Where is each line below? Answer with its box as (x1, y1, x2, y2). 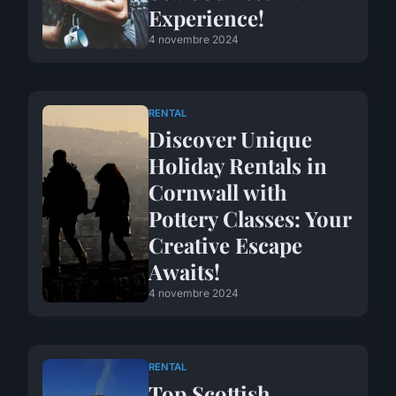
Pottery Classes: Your (148, 204, 351, 233)
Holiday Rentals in (148, 151, 327, 180)
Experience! (148, 3, 264, 32)
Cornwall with (148, 178, 287, 207)
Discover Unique (148, 125, 312, 154)
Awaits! (148, 257, 220, 286)
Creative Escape (148, 231, 302, 260)
